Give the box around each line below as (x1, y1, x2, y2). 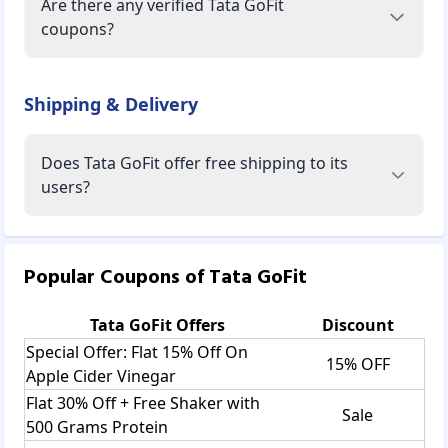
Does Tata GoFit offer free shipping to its (41, 151, 348, 174)
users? (41, 175, 90, 198)
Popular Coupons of (24, 261, 209, 294)
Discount (321, 313, 394, 336)
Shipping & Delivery (24, 91, 198, 116)
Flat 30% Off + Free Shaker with (26, 391, 260, 414)
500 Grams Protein (26, 415, 168, 438)
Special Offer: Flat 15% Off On (26, 340, 248, 363)
